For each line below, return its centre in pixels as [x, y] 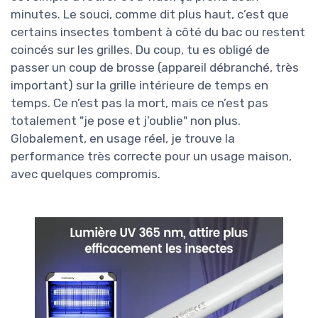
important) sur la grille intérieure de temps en [139, 86]
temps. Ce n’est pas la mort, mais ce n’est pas [139, 103]
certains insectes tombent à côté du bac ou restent [158, 32]
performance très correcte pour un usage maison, [151, 157]
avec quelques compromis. [86, 174]
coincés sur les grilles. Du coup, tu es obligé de [140, 50]
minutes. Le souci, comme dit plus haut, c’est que [150, 15]
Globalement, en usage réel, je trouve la [123, 139]
